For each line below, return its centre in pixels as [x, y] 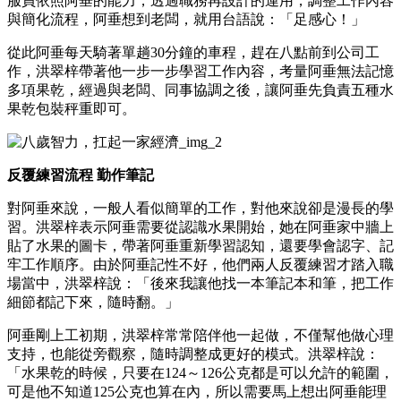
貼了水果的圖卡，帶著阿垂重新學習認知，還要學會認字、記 [200, 245]
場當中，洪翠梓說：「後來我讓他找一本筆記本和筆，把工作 [200, 283]
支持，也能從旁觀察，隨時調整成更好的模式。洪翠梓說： [193, 354]
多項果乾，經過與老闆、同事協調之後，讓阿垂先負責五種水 [200, 90]
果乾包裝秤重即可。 [72, 108]
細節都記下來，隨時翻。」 [93, 302]
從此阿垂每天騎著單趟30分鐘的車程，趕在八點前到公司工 [193, 52]
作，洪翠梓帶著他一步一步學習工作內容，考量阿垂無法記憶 [200, 71]
